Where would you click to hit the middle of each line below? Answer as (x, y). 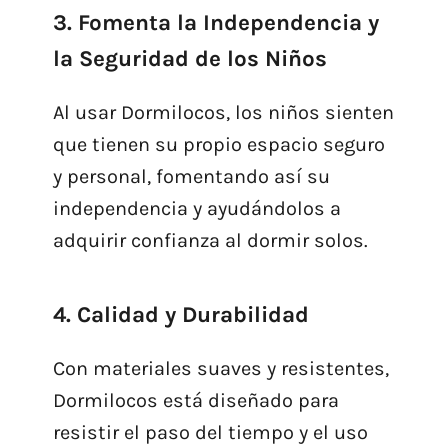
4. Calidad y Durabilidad (180, 315)
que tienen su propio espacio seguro (218, 145)
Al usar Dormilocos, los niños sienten (223, 113)
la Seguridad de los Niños (189, 59)
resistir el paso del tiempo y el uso (210, 433)
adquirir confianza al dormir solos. (210, 241)
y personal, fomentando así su (191, 177)
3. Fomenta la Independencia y (215, 23)
